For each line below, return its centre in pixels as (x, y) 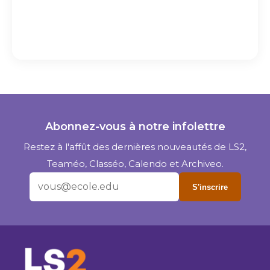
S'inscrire (210, 187)
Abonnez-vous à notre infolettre (135, 127)
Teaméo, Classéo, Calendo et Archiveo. (135, 164)
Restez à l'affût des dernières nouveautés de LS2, (135, 147)
